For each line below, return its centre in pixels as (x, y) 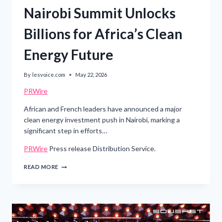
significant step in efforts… (65, 131)
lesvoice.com (49, 75)
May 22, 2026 (91, 75)
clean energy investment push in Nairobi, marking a (102, 120)
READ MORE (41, 167)
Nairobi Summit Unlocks (100, 13)
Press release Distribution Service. (102, 149)
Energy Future (69, 55)
